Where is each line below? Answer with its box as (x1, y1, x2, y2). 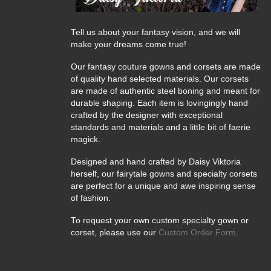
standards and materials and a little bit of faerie (71, 122, 250, 132)
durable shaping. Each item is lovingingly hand (71, 98, 248, 108)
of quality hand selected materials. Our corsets (71, 74, 249, 83)
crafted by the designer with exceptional (71, 110, 223, 120)
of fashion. (71, 193, 111, 203)
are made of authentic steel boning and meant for (71, 86, 260, 96)
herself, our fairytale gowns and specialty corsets (71, 169, 257, 178)
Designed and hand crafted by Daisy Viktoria (71, 157, 241, 166)
